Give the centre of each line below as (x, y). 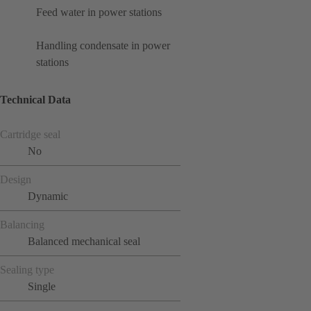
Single (42, 287)
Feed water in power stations (99, 12)
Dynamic (48, 196)
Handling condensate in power (103, 45)
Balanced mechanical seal (84, 242)
